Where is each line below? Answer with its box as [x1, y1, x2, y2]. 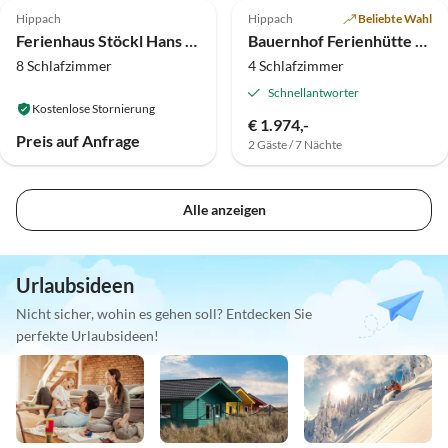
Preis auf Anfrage [16, 131, 140, 151]
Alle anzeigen [182, 201, 266, 219]
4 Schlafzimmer [248, 57, 344, 75]
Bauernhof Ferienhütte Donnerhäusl [415, 31, 427, 51]
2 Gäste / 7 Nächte [248, 137, 342, 153]
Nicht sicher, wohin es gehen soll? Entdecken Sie [16, 305, 312, 323]
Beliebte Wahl [358, 11, 432, 27]
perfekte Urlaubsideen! [16, 327, 159, 345]
